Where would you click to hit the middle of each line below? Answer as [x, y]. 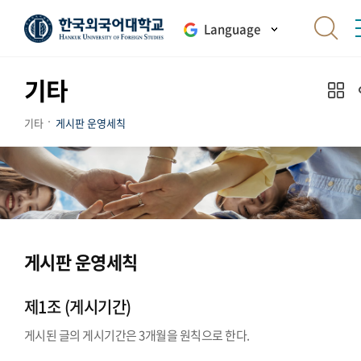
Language [232, 29]
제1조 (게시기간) [78, 307]
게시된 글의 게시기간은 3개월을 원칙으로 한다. [137, 335]
